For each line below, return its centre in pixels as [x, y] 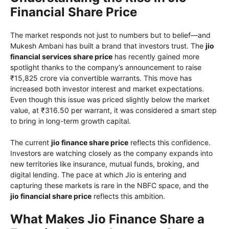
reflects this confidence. [169, 142]
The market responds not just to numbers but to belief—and [110, 35]
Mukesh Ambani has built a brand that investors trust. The [108, 45]
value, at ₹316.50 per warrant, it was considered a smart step [113, 110]
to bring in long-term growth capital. [71, 121]
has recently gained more [156, 56]
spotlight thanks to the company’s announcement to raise [106, 67]
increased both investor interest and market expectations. [107, 88]
